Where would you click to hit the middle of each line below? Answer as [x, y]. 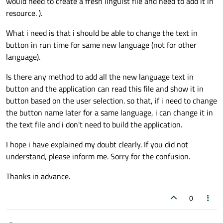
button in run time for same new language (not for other [101, 45]
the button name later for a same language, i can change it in [110, 113]
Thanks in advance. [38, 176]
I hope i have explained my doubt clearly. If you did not [97, 145]
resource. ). [24, 13]
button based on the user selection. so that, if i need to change [111, 101]
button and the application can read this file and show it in [105, 89]
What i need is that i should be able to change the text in [102, 33]
